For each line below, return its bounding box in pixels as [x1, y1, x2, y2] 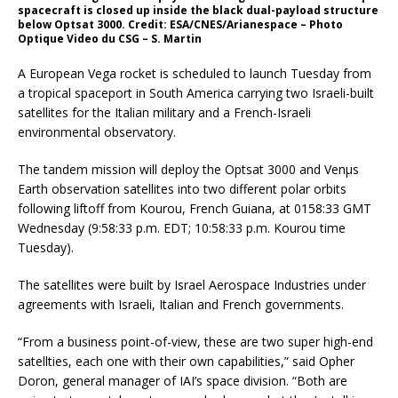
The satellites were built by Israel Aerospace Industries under [18, 275, 366, 293]
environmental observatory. [18, 123, 176, 140]
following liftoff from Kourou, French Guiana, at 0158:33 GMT [18, 199, 371, 217]
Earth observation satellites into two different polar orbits [18, 179, 346, 197]
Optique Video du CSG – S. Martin [18, 30, 202, 46]
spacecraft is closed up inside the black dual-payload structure [18, 2, 378, 18]
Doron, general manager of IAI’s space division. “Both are [18, 371, 347, 389]
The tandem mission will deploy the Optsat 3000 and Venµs [18, 160, 359, 178]
